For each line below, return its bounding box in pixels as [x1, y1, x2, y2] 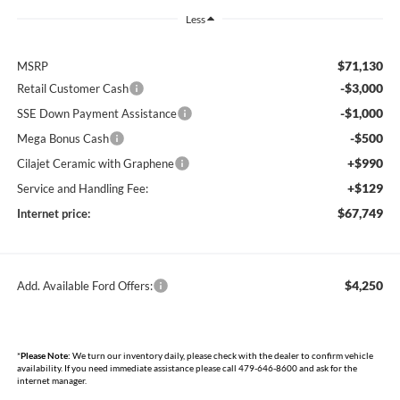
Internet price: [16, 205, 90, 221]
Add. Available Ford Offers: [16, 278, 153, 293]
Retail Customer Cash [16, 80, 129, 96]
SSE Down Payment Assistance [16, 105, 177, 121]
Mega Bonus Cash [16, 130, 109, 146]
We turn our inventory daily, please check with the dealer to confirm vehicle [70, 349, 373, 361]
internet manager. [16, 374, 87, 386]
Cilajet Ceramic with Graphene [16, 155, 174, 171]
